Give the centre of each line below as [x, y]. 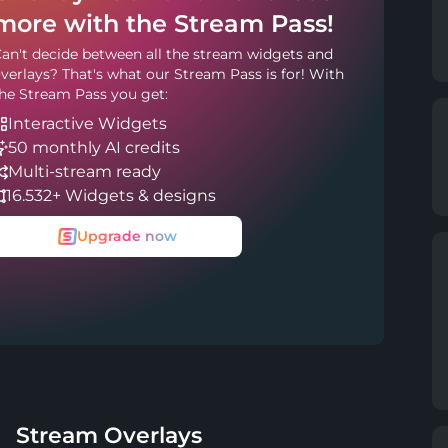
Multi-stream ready [84, 171]
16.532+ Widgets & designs [111, 195]
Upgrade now [126, 236]
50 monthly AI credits [94, 147]
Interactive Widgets [87, 123]
